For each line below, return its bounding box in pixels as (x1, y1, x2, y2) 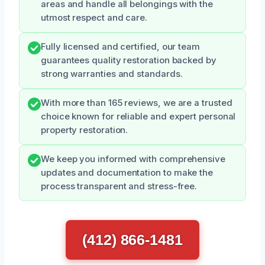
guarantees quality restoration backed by (41, 54, 216, 66)
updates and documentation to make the (41, 167, 214, 178)
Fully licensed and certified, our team (41, 41, 200, 52)
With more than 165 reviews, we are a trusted (41, 97, 232, 108)
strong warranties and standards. (41, 68, 183, 79)
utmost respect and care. (41, 12, 148, 23)
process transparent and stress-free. (41, 180, 198, 192)
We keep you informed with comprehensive (41, 153, 225, 164)
